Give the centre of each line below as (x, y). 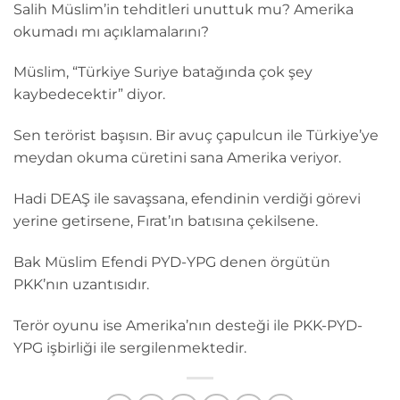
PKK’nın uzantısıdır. (81, 284)
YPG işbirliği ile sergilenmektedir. (130, 347)
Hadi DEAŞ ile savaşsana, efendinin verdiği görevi (187, 198)
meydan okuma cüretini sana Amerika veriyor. (177, 158)
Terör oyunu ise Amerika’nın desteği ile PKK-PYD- (188, 325)
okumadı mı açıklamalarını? (111, 31)
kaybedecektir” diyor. (89, 95)
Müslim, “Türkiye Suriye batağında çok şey (163, 72)
